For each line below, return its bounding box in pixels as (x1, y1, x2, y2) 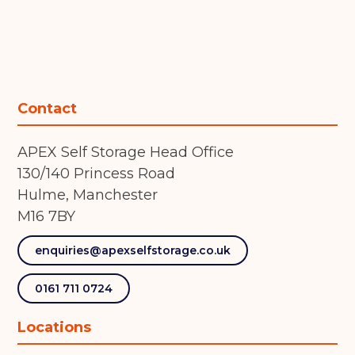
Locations (17, 319, 92, 337)
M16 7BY (17, 208, 76, 226)
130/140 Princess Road (17, 165, 176, 183)
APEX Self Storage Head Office (17, 143, 235, 162)
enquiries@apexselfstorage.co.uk (35, 243, 231, 258)
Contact (17, 100, 78, 118)
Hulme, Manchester (17, 186, 158, 204)
